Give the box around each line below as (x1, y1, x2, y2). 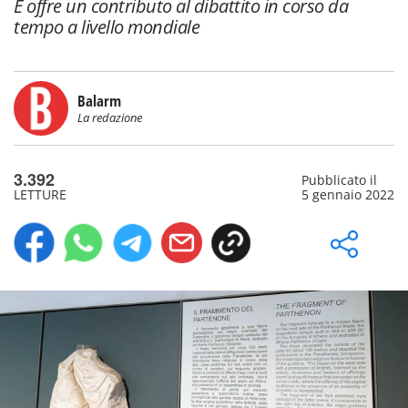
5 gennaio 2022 (301, 186, 394, 203)
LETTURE (14, 186, 66, 203)
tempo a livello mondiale (14, 15, 199, 39)
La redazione (77, 109, 142, 126)
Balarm (77, 90, 121, 111)
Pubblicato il (301, 171, 377, 189)
